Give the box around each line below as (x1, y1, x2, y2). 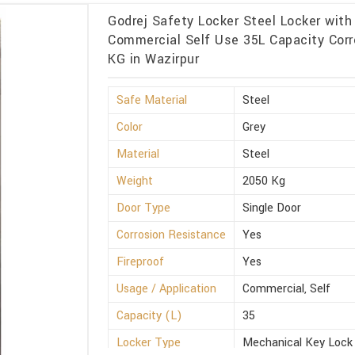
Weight (116, 172, 154, 189)
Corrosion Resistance (116, 226, 227, 243)
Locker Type (116, 334, 181, 351)
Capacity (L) (116, 307, 183, 324)
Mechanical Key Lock (242, 334, 353, 351)
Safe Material (116, 91, 188, 109)
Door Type (116, 199, 171, 216)
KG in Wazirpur (108, 50, 200, 69)
